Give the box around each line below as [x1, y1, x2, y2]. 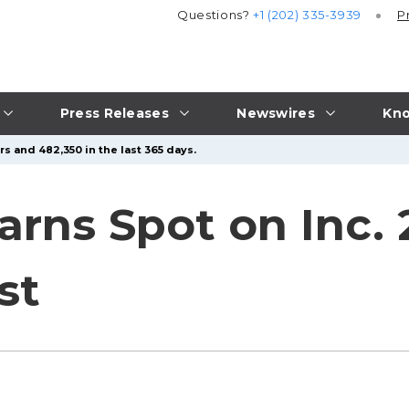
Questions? [177, 7, 254, 23]
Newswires [236, 104, 315, 121]
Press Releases [59, 104, 169, 121]
